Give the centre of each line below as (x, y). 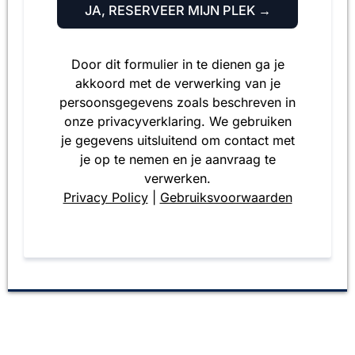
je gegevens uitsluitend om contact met (177, 141)
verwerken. (177, 179)
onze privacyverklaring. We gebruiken (177, 122)
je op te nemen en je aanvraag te (177, 160)
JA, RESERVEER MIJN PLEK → (177, 11)
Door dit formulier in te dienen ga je (177, 65)
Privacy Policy (105, 198)
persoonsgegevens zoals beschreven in (177, 103)
